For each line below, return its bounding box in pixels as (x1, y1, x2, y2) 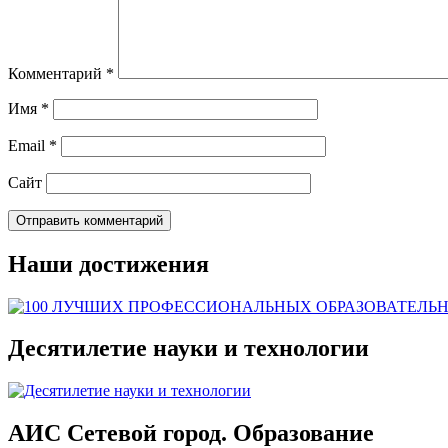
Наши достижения (8, 250, 209, 277)
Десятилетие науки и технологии (8, 335, 369, 362)
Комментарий (8, 64, 106, 82)
